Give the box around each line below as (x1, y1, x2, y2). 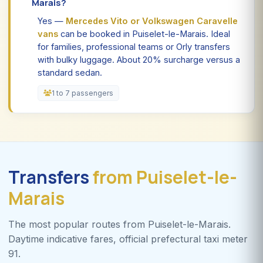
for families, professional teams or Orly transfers (38, 41, 230, 52)
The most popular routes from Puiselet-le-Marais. (8, 218, 231, 230)
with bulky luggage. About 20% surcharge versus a (38, 54, 240, 65)
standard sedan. (38, 67, 102, 77)
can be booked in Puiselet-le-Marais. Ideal (58, 28, 230, 39)
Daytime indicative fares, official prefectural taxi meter (8, 232, 248, 245)
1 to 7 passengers (52, 88, 113, 97)
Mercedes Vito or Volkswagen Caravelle (66, 15, 238, 26)
